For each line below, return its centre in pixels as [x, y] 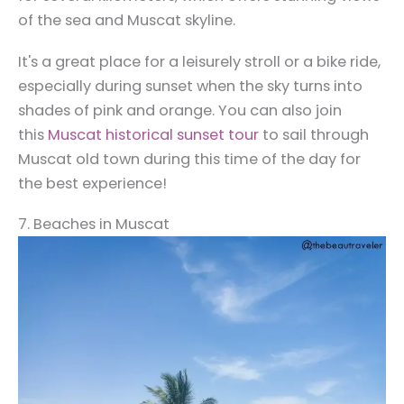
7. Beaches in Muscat [94, 225]
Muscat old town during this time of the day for [189, 159]
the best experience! [94, 183]
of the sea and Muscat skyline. [129, 21]
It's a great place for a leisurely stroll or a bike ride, [199, 61]
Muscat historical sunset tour [153, 134]
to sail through [314, 134]
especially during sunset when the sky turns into [190, 86]
